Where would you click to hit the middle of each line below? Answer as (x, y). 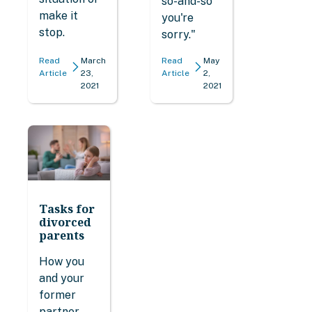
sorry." (179, 34)
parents (62, 235)
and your (62, 278)
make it (58, 15)
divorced (65, 222)
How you (62, 261)
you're (178, 18)
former (57, 295)
